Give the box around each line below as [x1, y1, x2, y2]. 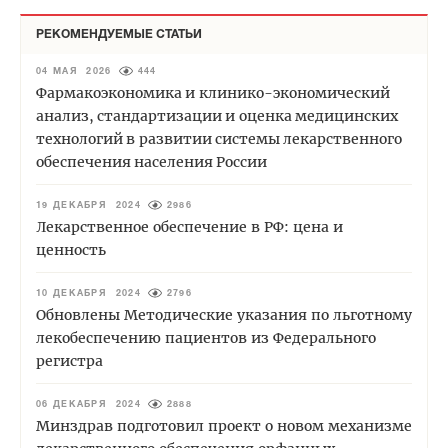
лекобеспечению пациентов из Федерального [36, 329, 376, 348]
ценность [36, 241, 106, 260]
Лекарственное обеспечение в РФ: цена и [36, 218, 343, 237]
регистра [36, 352, 103, 371]
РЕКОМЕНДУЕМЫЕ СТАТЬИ [36, 29, 202, 41]
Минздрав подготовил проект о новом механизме [36, 417, 412, 436]
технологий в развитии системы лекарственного [36, 130, 405, 149]
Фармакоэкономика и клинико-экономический [36, 84, 393, 103]
